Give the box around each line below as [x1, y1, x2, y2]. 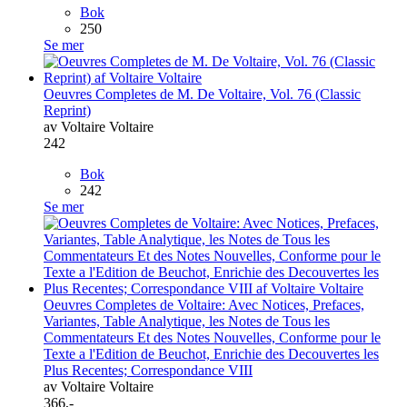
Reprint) [44, 102, 91, 118]
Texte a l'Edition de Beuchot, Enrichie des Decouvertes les [44, 345, 379, 362]
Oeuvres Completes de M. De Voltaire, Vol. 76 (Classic [44, 85, 361, 102]
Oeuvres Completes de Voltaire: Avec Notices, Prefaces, [44, 296, 364, 313]
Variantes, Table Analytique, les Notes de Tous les [44, 313, 330, 329]
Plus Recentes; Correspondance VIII [44, 362, 253, 378]
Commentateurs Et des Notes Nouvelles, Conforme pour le [44, 329, 381, 345]
